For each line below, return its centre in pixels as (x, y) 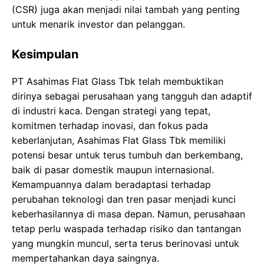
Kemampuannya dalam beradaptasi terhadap (111, 185)
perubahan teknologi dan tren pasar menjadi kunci (124, 199)
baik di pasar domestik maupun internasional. (113, 170)
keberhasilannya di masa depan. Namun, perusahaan (128, 214)
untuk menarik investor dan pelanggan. (98, 24)
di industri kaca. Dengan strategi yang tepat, (111, 111)
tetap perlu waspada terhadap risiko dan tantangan (126, 229)
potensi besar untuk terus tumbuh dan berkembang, (127, 155)
